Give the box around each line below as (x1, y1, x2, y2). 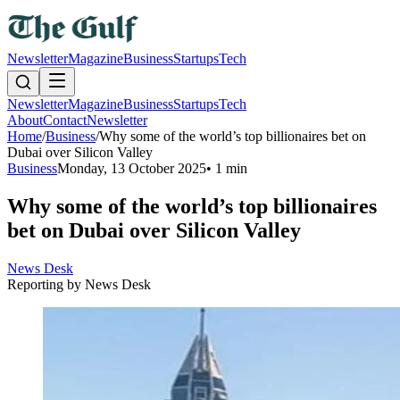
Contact (43, 112, 87, 128)
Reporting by (7, 276, 85, 292)
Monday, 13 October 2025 (57, 161, 206, 176)
